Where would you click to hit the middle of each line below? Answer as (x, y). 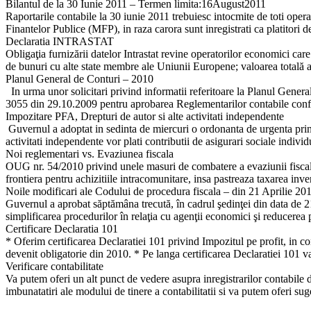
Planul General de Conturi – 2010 (79, 79)
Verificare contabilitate (54, 266)
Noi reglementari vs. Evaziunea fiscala (90, 154)
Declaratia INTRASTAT (60, 41)
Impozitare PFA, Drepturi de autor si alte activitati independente (145, 116)
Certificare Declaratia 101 (62, 229)
